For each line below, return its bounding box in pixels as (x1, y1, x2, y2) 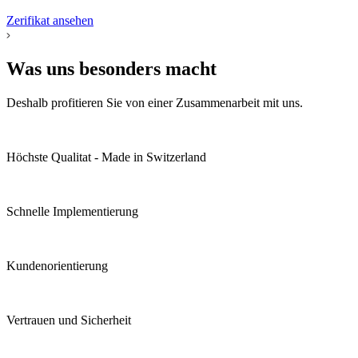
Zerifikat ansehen (6, 14, 93, 28)
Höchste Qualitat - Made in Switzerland (6, 150, 206, 165)
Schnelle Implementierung (6, 205, 138, 219)
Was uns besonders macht (6, 58, 217, 80)
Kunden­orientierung (6, 259, 108, 273)
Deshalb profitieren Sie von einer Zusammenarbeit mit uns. (6, 96, 303, 110)
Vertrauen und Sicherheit (6, 313, 131, 328)
